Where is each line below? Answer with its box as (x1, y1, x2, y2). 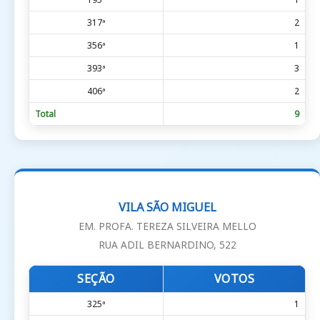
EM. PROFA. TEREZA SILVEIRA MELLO (78, 219, 256, 233)
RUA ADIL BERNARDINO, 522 (98, 237, 236, 251)
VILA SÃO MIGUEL (118, 199, 216, 215)
